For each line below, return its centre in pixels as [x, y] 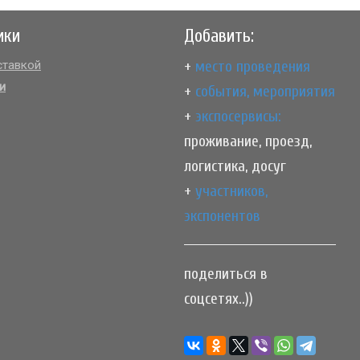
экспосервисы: [238, 116]
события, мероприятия [265, 91]
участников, [231, 190]
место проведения [253, 66]
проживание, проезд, [248, 141]
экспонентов [222, 215]
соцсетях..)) [219, 298]
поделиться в [226, 273]
